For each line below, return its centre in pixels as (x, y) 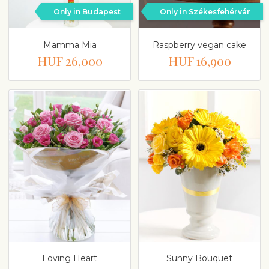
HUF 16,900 (199, 60)
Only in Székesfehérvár (205, 11)
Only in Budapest (87, 11)
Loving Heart (70, 258)
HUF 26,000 (70, 60)
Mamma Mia (70, 45)
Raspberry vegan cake (199, 45)
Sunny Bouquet (199, 258)
